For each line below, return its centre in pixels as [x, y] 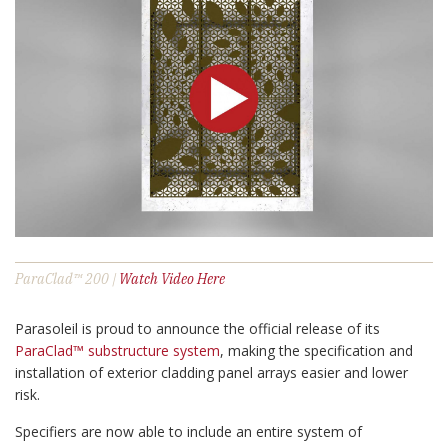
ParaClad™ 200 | [67, 278]
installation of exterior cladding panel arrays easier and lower [211, 372]
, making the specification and [316, 350]
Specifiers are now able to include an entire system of [188, 431]
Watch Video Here [172, 278]
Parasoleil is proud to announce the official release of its [197, 328]
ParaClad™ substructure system [117, 350]
